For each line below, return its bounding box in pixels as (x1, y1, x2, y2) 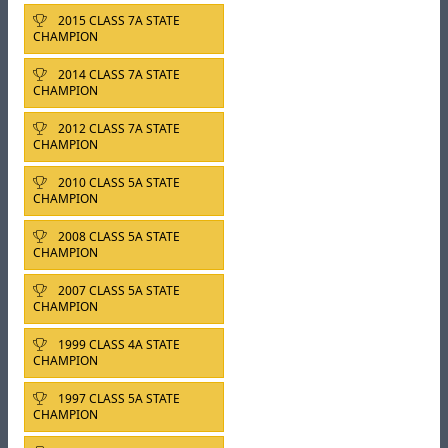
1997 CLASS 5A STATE (55, 390, 180, 408)
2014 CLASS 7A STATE (55, 66, 180, 84)
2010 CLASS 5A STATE (55, 174, 180, 192)
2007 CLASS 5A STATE (55, 282, 180, 300)
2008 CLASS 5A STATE (55, 228, 180, 246)
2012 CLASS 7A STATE (55, 120, 180, 138)
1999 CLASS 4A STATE (55, 336, 180, 354)
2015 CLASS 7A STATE (55, 12, 180, 30)
